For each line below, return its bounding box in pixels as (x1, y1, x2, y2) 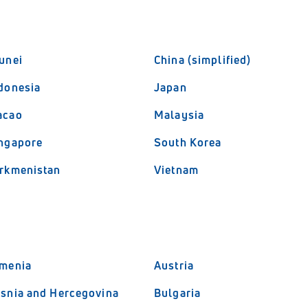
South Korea (154, 135, 222, 150)
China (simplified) (154, 52, 252, 67)
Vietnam (154, 162, 199, 177)
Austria (154, 258, 194, 273)
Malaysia (154, 107, 205, 122)
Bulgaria (154, 285, 201, 300)
